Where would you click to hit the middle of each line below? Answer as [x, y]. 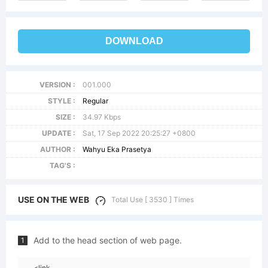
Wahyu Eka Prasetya [117, 149]
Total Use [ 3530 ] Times [153, 200]
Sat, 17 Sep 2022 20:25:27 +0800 [139, 133]
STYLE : [61, 101]
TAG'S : [62, 165]
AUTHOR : [57, 149]
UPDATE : [58, 133]
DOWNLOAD [134, 41]
